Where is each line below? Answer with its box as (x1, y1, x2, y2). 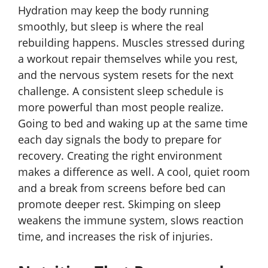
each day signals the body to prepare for (18, 132, 221, 147)
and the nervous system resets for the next (18, 68, 233, 83)
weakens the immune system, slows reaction (18, 213, 243, 228)
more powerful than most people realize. (18, 100, 224, 115)
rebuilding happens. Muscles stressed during (18, 35, 245, 50)
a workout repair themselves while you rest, (18, 51, 237, 66)
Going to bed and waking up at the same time (18, 116, 248, 131)
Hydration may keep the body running (18, 3, 209, 18)
